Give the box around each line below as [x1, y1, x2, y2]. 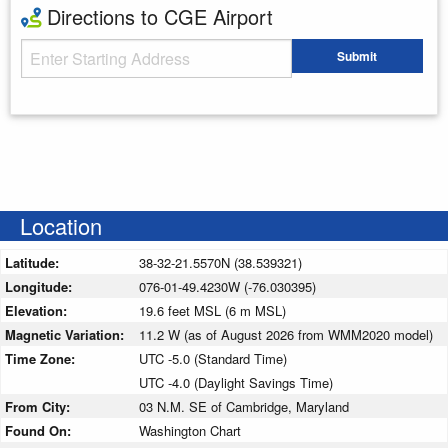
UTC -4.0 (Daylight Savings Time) [139, 372, 333, 392]
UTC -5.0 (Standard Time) [139, 348, 287, 368]
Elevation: [5, 300, 71, 320]
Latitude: [5, 252, 63, 272]
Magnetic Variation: [5, 324, 128, 344]
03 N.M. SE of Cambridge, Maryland [139, 396, 349, 416]
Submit [337, 47, 378, 66]
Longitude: [5, 276, 76, 296]
